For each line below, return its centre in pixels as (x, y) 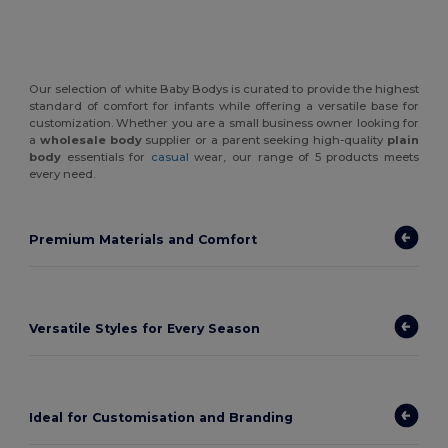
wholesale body (90, 139)
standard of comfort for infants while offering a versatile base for (224, 105)
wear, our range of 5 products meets (303, 156)
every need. (62, 173)
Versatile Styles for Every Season (145, 329)
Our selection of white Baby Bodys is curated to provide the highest (224, 88)
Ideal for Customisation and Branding (161, 418)
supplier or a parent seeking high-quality (264, 139)
